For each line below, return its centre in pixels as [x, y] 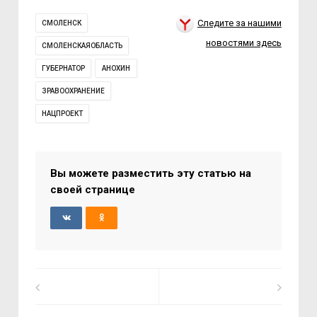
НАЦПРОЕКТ [63, 114]
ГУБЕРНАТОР [64, 69]
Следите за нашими [239, 23]
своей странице [93, 190]
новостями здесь [243, 42]
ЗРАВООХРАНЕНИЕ [74, 91]
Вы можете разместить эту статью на [151, 174]
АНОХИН [116, 69]
